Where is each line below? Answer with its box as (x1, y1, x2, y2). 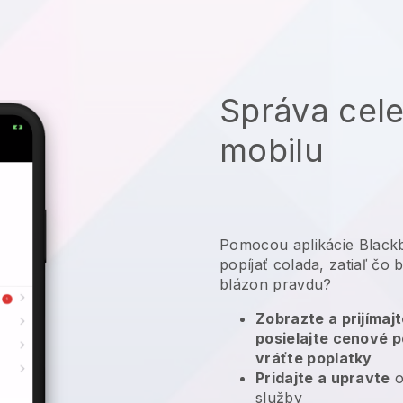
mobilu (219, 130, 324, 170)
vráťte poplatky (255, 348, 372, 367)
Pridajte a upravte (255, 368, 390, 387)
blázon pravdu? (219, 274, 332, 293)
